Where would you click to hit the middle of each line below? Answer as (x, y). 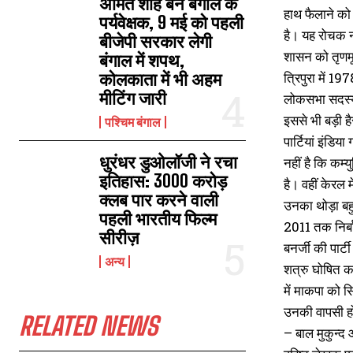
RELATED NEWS (88, 326)
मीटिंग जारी (133, 98)
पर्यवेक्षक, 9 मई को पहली (172, 22)
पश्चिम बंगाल (133, 122)
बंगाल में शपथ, (142, 60)
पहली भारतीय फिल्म (158, 219)
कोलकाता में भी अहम (161, 79)
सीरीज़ (119, 238)
